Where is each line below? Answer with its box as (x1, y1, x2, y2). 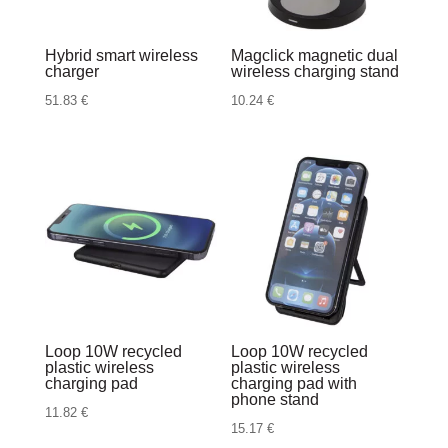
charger (44, 62, 99, 80)
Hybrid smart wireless (44, 46, 198, 64)
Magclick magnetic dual (231, 46, 399, 64)
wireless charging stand (231, 62, 400, 80)
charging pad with (231, 375, 358, 393)
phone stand (231, 391, 320, 409)
